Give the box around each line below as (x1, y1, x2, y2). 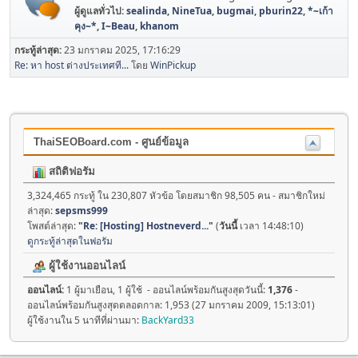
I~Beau (101, 19, 135, 34)
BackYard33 (141, 313, 194, 328)
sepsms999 (55, 204, 108, 218)
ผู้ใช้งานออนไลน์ (46, 260, 125, 272)
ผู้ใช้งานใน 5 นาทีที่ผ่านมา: (27, 313, 141, 328)
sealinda (126, 4, 167, 18)
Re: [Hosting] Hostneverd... (83, 219, 209, 233)
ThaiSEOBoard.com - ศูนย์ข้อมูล (34, 136, 189, 149)
